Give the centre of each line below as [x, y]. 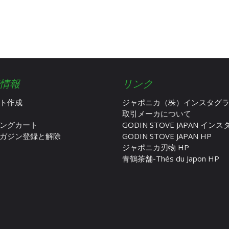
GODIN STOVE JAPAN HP [167, 136]
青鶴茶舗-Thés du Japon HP [171, 158]
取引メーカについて [157, 113]
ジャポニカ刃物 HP [156, 147]
